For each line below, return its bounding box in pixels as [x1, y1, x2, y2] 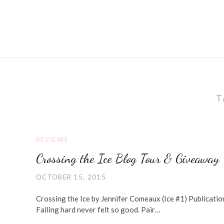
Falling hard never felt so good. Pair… [36, 205, 160, 214]
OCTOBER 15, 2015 [36, 172, 106, 181]
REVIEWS [36, 135, 68, 143]
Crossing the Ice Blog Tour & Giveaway [36, 150, 219, 166]
